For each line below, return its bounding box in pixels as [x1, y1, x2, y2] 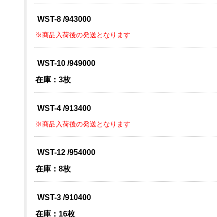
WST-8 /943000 [35, 15, 91, 23]
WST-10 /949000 [35, 59, 95, 67]
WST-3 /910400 [35, 193, 91, 201]
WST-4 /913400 [35, 104, 91, 112]
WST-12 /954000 [35, 148, 95, 156]
